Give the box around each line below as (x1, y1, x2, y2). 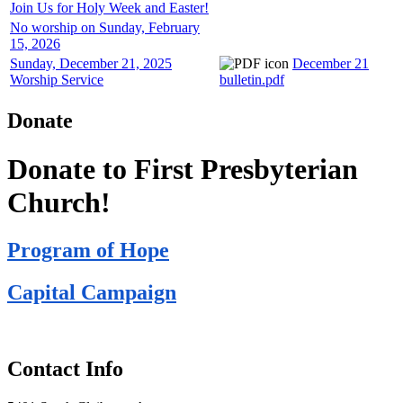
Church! (7, 185, 111, 219)
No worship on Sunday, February (10, 20, 200, 36)
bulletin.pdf (219, 72, 284, 88)
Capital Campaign (7, 281, 176, 305)
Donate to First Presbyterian (7, 152, 358, 185)
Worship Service (10, 72, 103, 88)
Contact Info (7, 356, 123, 381)
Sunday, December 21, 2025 (10, 56, 172, 72)
